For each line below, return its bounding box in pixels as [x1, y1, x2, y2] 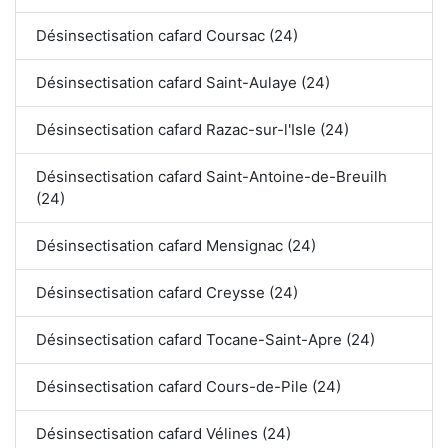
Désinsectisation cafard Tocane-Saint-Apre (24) [36, 330, 375, 350]
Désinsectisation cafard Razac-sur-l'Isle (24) [36, 120, 349, 140]
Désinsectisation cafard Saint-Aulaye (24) [36, 73, 330, 93]
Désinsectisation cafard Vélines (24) [36, 424, 291, 444]
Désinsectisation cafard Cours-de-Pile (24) [36, 377, 341, 397]
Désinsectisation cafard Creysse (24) [36, 283, 298, 303]
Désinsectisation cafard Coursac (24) [36, 26, 298, 46]
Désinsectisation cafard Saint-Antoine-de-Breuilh [36, 167, 387, 187]
